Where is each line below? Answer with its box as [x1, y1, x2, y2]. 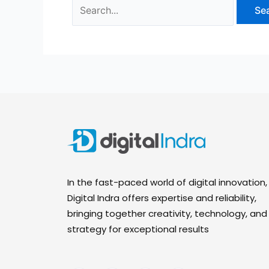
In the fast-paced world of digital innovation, [67, 175, 267, 189]
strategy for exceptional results [67, 222, 209, 235]
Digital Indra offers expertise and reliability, [67, 191, 256, 204]
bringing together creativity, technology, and [67, 207, 267, 220]
